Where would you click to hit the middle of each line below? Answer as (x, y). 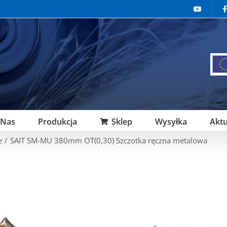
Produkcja (58, 121)
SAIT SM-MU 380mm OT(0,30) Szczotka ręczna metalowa (109, 140)
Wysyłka (171, 121)
